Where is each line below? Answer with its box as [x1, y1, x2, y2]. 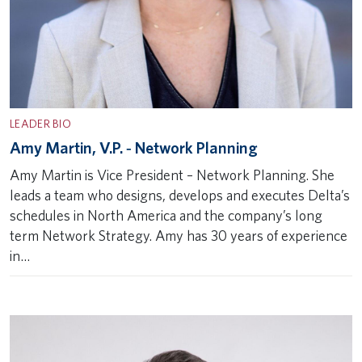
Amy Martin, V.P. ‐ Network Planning [10, 138, 258, 158]
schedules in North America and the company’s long [10, 207, 322, 224]
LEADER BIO [10, 116, 71, 130]
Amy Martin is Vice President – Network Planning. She [10, 166, 335, 183]
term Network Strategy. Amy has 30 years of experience [10, 227, 347, 244]
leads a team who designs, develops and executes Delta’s [10, 187, 350, 204]
